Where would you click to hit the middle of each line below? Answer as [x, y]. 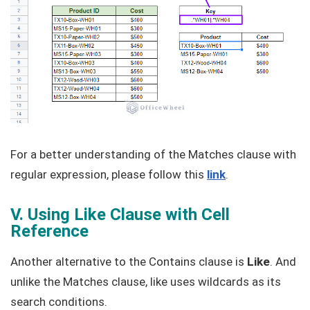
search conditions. [59, 301]
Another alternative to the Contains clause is [129, 261]
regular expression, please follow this [109, 174]
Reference [49, 231]
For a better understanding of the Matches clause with [153, 154]
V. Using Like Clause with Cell [120, 214]
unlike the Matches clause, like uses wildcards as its [146, 281]
